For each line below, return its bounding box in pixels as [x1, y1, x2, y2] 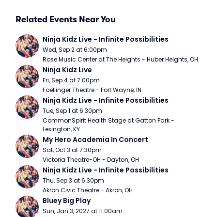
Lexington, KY [43, 125, 80, 133]
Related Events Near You [15, 15, 116, 24]
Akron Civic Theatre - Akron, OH [43, 186, 133, 194]
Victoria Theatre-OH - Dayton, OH [43, 155, 139, 164]
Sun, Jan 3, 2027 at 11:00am [43, 207, 123, 215]
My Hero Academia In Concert [43, 135, 148, 144]
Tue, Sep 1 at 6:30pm [43, 107, 102, 115]
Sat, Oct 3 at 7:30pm [43, 146, 102, 154]
